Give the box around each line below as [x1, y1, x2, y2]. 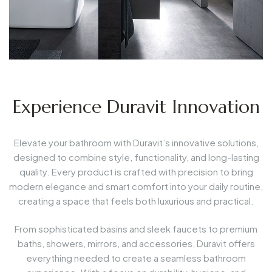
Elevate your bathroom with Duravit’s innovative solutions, [13, 136, 259, 148]
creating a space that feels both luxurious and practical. [18, 194, 254, 206]
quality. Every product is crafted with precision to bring [19, 165, 253, 177]
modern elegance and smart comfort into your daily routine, [9, 180, 263, 192]
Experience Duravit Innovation [12, 95, 260, 118]
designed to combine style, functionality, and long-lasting [13, 151, 259, 163]
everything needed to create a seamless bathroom [26, 252, 246, 264]
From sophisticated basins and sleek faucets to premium [15, 223, 257, 235]
